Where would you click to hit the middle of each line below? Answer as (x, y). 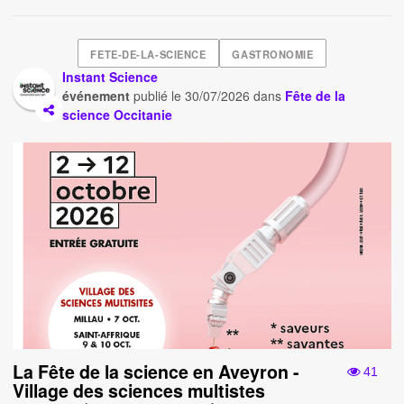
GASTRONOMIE (273, 54)
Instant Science (110, 76)
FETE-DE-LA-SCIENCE (148, 54)
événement (96, 95)
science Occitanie (118, 114)
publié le (158, 95)
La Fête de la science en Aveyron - (156, 371)
